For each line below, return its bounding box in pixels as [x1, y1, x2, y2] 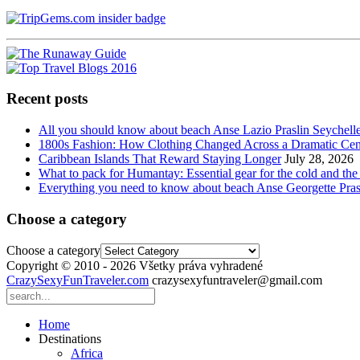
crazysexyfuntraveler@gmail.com [152, 272, 322, 287]
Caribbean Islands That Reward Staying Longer [39, 152, 281, 166]
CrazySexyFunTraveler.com [6, 272, 149, 287]
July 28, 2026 [284, 152, 354, 166]
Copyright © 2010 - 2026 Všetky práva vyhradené [6, 258, 263, 272]
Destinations [39, 331, 101, 346]
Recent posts [6, 90, 88, 108]
